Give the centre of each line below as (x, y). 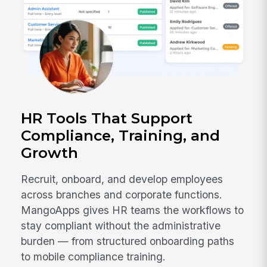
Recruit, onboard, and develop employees (122, 179)
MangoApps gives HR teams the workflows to (133, 210)
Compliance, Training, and (121, 135)
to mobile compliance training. (94, 257)
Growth (50, 152)
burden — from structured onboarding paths (128, 241)
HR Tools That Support (107, 118)
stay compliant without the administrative (121, 226)
